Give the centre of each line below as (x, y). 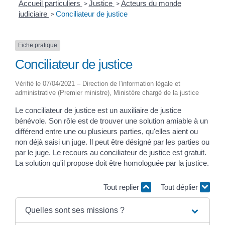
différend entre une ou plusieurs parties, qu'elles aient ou (106, 132)
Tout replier (122, 187)
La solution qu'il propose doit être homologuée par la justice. (112, 163)
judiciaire (34, 14)
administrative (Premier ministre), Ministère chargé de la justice (107, 93)
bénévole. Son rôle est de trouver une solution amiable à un (111, 121)
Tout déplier (180, 187)
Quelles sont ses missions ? (75, 210)
